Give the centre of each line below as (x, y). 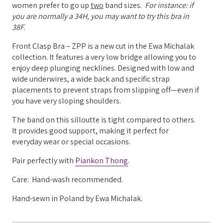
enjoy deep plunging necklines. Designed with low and (103, 68)
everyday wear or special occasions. (71, 141)
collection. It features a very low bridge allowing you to (104, 57)
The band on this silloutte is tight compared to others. (105, 119)
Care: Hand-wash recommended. (67, 179)
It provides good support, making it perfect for (90, 130)
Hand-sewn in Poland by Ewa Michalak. (78, 198)
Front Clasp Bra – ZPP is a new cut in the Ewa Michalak (103, 46)
